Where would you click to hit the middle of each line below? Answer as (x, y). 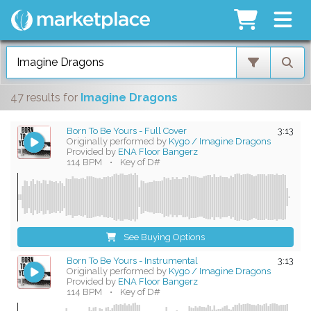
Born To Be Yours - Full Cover (127, 131)
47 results (37, 98)
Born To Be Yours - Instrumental (133, 261)
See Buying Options (165, 237)
